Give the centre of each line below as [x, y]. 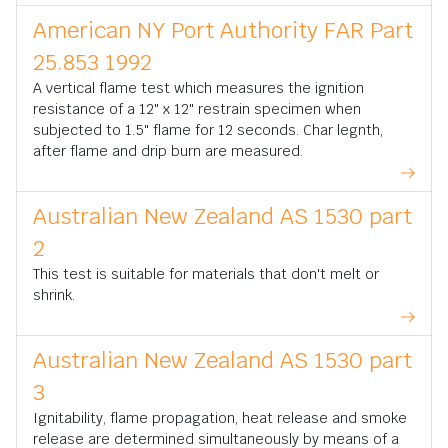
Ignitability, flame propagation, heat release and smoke [220, 418]
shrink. [54, 295]
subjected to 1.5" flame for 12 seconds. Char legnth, [208, 130]
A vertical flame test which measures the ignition [198, 88]
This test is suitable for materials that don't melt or [206, 274]
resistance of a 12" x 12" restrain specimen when [197, 109]
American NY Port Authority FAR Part [223, 30]
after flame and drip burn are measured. [168, 151]
